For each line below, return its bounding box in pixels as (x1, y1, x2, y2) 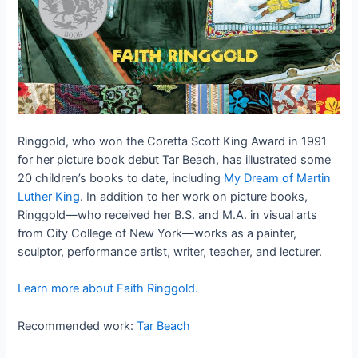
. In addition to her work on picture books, (80, 189, 308, 204)
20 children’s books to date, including (18, 170, 225, 185)
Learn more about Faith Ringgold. (18, 281, 199, 296)
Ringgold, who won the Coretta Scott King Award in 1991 (18, 133, 328, 149)
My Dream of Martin (224, 170, 332, 185)
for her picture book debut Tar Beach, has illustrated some (18, 152, 332, 167)
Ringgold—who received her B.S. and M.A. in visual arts (18, 207, 318, 222)
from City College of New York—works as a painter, (18, 225, 297, 241)
